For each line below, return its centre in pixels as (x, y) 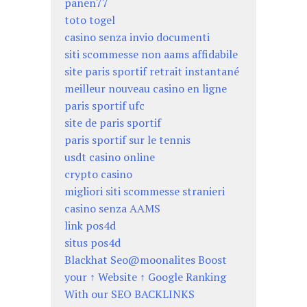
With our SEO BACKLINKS (130, 294)
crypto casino (98, 174)
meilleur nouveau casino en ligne (146, 89)
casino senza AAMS (112, 209)
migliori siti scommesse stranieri (145, 192)
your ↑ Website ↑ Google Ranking (145, 277)
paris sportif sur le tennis (127, 140)
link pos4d (90, 226)
